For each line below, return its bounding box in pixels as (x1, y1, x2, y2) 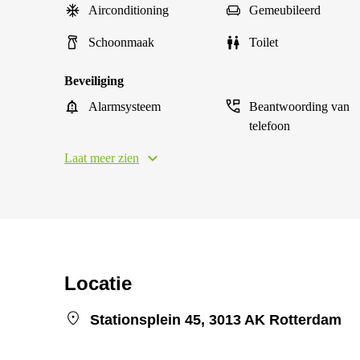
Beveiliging (64, 74, 124, 88)
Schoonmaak (88, 35, 154, 49)
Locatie (64, 272, 132, 294)
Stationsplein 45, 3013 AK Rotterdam (90, 312, 342, 328)
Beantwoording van (249, 100, 350, 113)
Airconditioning (88, 3, 169, 17)
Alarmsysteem (88, 100, 161, 113)
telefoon (249, 119, 290, 133)
